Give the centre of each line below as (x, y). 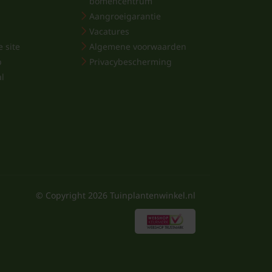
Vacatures (110, 31)
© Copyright (62, 195)
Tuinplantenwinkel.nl (151, 195)
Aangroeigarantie (125, 16)
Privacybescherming (131, 62)
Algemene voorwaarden (138, 46)
